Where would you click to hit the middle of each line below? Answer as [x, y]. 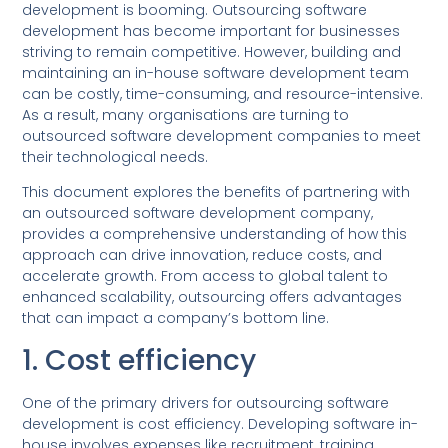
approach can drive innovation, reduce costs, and [202, 255]
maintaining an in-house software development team [216, 72]
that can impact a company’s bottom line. [176, 318]
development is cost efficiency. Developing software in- [220, 423]
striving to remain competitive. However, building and [212, 51]
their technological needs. [115, 156]
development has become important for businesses [211, 30]
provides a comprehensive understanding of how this [215, 234]
